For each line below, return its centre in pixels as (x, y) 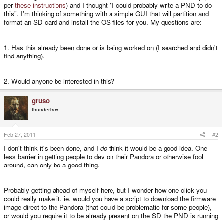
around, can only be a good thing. (52, 165)
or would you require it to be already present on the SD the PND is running (111, 216)
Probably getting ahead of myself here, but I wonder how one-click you (105, 190)
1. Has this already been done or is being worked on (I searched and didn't (111, 47)
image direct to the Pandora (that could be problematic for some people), (108, 207)
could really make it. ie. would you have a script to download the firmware (110, 199)
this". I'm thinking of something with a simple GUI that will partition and (106, 13)
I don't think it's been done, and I (52, 148)
